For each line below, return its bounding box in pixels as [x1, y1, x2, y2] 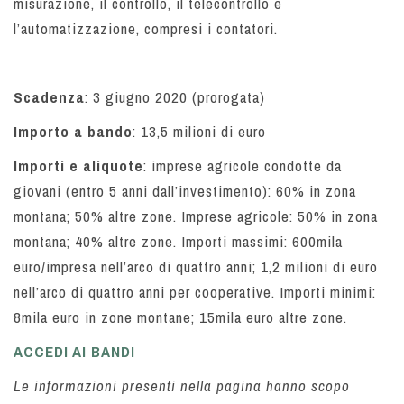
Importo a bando [14, 121, 133, 142]
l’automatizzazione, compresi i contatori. [14, 18, 278, 40]
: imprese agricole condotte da [143, 155, 342, 177]
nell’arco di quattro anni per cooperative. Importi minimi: [14, 281, 376, 303]
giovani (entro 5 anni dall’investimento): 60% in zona [14, 180, 356, 202]
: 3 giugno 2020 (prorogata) [85, 87, 265, 108]
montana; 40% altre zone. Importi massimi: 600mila [14, 231, 343, 252]
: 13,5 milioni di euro [133, 121, 266, 142]
